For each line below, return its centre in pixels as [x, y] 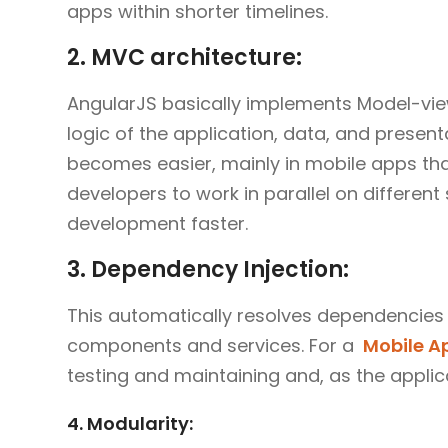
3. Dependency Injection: [208, 269]
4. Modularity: [130, 423]
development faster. [157, 223]
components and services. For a [213, 345]
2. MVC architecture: [184, 57]
